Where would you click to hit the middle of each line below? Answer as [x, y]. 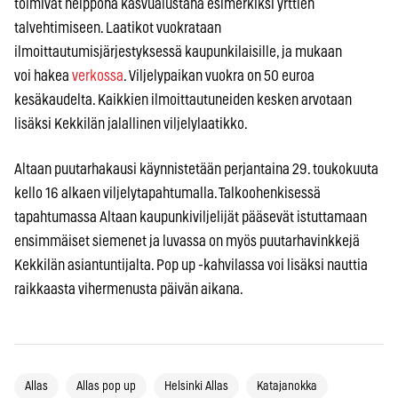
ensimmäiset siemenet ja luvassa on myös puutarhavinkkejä [187, 241]
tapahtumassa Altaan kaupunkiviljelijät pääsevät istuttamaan [191, 217]
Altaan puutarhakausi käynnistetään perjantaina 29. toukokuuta [196, 169]
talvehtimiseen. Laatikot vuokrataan [118, 28]
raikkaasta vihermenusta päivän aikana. [129, 289]
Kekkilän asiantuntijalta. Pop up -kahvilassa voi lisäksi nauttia [191, 265]
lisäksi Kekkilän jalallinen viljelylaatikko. [131, 123]
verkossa [98, 76]
